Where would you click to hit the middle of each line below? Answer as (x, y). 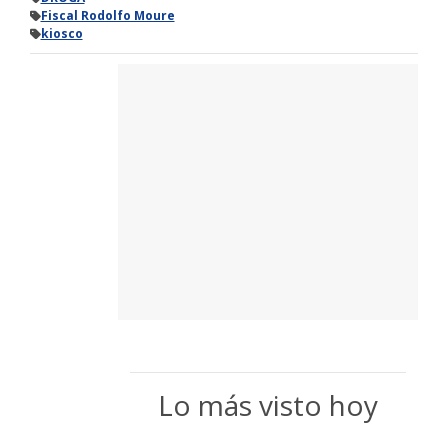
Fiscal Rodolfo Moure (107, 16)
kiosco (61, 34)
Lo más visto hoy (268, 405)
